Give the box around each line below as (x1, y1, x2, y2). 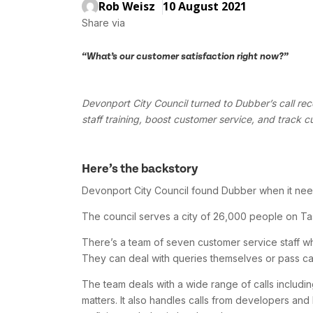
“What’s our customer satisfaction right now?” (82, 52, 289, 63)
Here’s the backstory (82, 161, 198, 177)
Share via (82, 16, 125, 29)
